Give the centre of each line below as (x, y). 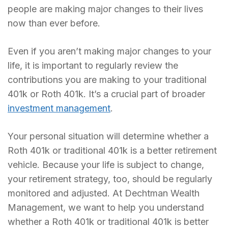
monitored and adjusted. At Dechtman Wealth (104, 193)
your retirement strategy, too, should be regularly (110, 179)
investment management (59, 108)
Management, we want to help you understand (106, 208)
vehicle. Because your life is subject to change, (106, 165)
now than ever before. (54, 23)
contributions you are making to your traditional (107, 80)
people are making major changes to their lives (105, 9)
